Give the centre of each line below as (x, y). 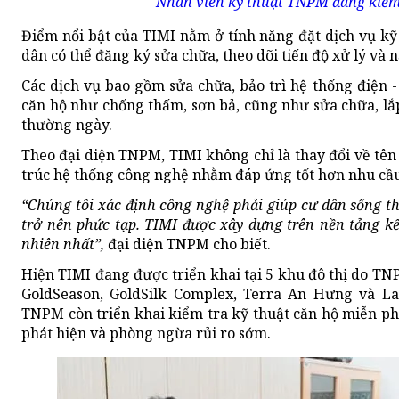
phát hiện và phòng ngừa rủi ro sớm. (146, 334)
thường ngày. (67, 125)
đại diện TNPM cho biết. (187, 244)
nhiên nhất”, (63, 244)
